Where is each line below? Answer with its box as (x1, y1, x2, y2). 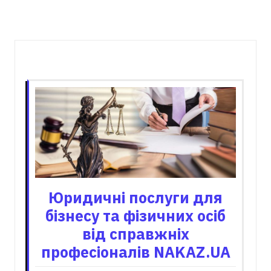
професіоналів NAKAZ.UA (41, 241, 230, 262)
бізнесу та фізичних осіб (45, 205, 226, 226)
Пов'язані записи (74, 52, 197, 70)
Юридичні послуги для (48, 187, 223, 207)
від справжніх (82, 223, 189, 244)
